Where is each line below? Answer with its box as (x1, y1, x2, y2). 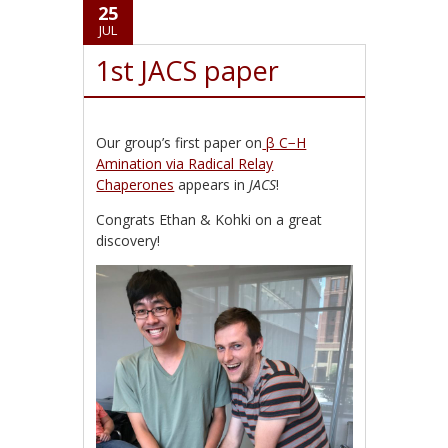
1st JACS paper (96, 51, 280, 89)
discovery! (96, 230, 161, 250)
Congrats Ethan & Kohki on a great (96, 209, 323, 229)
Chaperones (96, 174, 175, 194)
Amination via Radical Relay (96, 153, 274, 173)
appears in (174, 174, 250, 194)
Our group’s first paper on (96, 132, 263, 152)
